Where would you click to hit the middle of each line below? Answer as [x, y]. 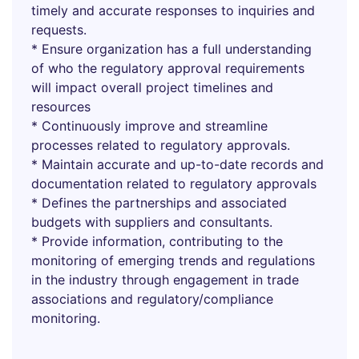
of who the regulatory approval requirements [168, 68]
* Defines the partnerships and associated [159, 203]
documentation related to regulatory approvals [174, 184]
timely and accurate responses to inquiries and [173, 10]
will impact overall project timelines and [152, 87]
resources [61, 107]
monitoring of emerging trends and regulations [173, 260]
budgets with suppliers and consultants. [152, 222]
